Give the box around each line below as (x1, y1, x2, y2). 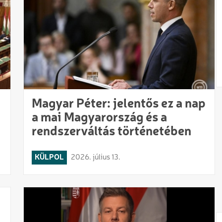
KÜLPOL (35, 153, 64, 162)
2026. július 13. (71, 153, 121, 162)
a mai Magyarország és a (32, 111, 167, 124)
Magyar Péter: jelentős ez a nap (32, 97, 206, 111)
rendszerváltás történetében (32, 125, 192, 138)
